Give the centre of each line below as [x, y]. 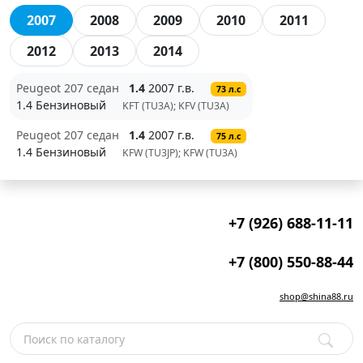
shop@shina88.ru [316, 296]
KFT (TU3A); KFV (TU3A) [178, 106]
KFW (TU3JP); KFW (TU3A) [182, 153]
